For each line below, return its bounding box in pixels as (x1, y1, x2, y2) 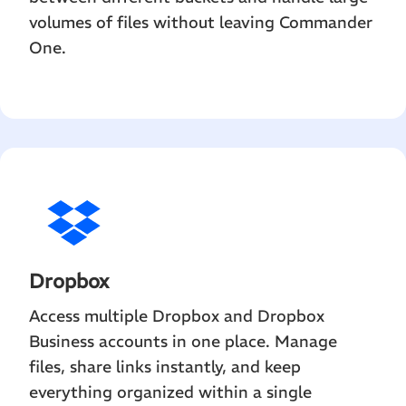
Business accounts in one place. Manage (29, 331, 337, 353)
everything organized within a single (29, 382, 312, 403)
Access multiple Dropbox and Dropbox (29, 305, 324, 327)
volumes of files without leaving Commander (29, 12, 372, 34)
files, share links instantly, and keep (29, 356, 301, 378)
